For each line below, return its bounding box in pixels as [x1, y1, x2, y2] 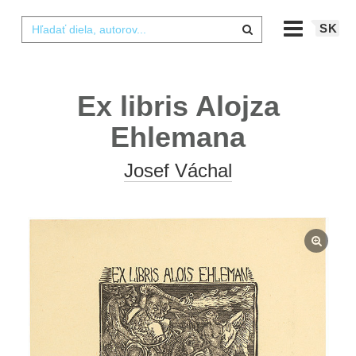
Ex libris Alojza [76, 90, 280, 122]
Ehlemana [110, 121, 246, 153]
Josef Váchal [124, 160, 232, 181]
